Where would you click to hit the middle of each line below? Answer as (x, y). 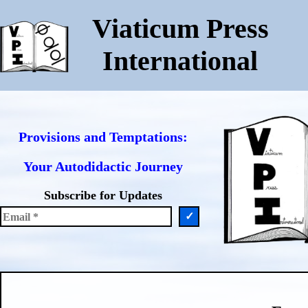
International (180, 61)
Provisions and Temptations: (103, 137)
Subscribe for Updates (103, 195)
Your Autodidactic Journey (103, 166)
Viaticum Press (180, 29)
